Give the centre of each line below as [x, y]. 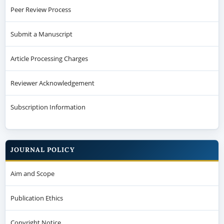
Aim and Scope [32, 174]
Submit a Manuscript [41, 34]
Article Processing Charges [49, 58]
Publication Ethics [36, 198]
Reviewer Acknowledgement [52, 83]
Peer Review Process [40, 9]
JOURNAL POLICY [42, 150]
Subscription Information [48, 107]
